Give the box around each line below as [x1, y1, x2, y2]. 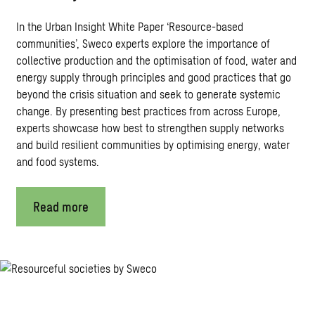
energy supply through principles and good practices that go [15, 70, 291, 84]
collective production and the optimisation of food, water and [15, 53, 297, 67]
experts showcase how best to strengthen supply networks [15, 120, 284, 134]
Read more [32, 198, 89, 214]
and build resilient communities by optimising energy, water [15, 137, 290, 151]
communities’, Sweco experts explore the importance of [15, 36, 270, 50]
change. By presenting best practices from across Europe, [15, 103, 281, 117]
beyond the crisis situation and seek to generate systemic [15, 86, 281, 101]
